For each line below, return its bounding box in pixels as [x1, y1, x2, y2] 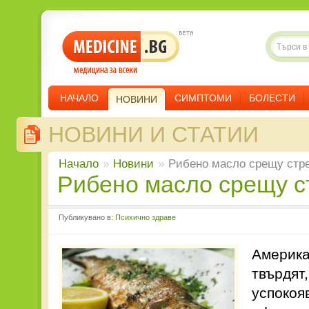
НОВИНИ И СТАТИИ [48, 122, 259, 147]
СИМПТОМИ [175, 92, 232, 103]
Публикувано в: [59, 213, 115, 221]
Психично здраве [115, 213, 176, 221]
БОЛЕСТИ [249, 92, 295, 103]
